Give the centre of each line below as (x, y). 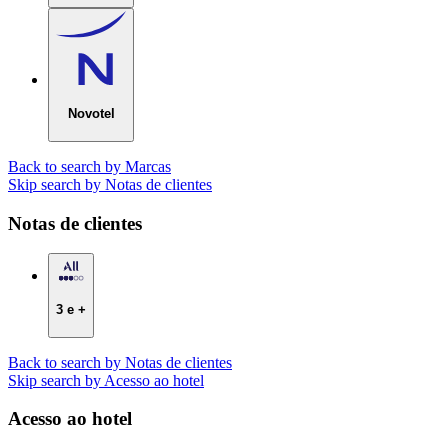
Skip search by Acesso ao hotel (106, 380)
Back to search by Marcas (89, 166)
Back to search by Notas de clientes (120, 362)
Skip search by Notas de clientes (110, 184)
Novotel (91, 114)
